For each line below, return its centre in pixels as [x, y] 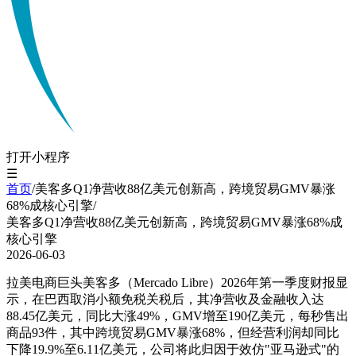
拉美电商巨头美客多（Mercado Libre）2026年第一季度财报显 [177, 282]
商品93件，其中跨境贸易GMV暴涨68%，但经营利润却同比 [173, 333]
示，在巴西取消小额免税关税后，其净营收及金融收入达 [165, 299]
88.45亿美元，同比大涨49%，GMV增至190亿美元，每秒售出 [178, 316]
